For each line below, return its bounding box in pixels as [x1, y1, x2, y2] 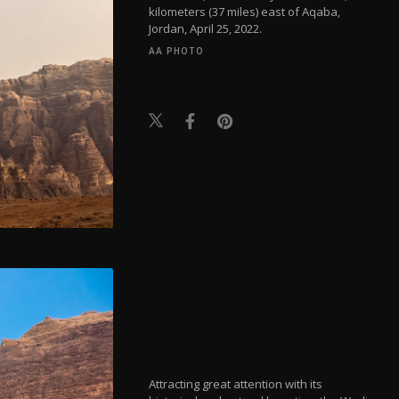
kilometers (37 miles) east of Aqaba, [149, 4, 341, 20]
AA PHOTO [149, 45, 205, 58]
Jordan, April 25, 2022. [149, 20, 263, 37]
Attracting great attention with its [149, 375, 323, 392]
